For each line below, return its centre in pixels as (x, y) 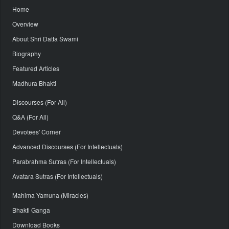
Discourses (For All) (40, 102)
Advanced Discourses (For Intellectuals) (67, 147)
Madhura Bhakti (34, 83)
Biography (27, 54)
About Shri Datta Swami (45, 39)
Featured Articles (36, 68)
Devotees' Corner (37, 132)
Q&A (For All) (30, 117)
